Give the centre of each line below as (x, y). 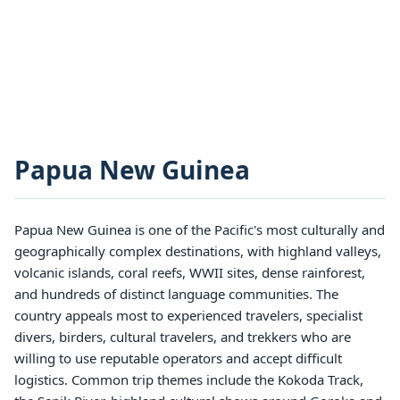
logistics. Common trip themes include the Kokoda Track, (189, 379)
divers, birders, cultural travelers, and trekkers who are (183, 337)
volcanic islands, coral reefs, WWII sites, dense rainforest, (190, 272)
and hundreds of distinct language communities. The (176, 294)
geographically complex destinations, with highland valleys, (198, 251)
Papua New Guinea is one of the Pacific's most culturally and (200, 229)
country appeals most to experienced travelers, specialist (188, 315)
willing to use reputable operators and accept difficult (178, 358)
